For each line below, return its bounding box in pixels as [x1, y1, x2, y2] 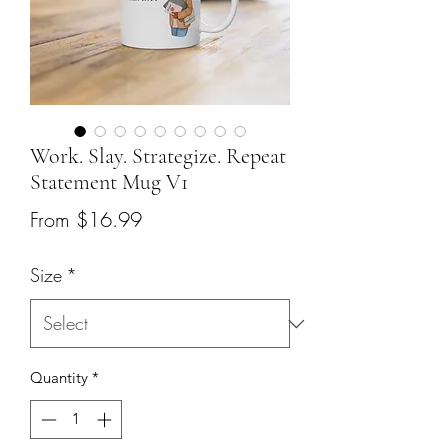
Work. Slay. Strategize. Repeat [30, 143, 286, 169]
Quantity [30, 368, 88, 387]
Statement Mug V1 [30, 169, 188, 195]
